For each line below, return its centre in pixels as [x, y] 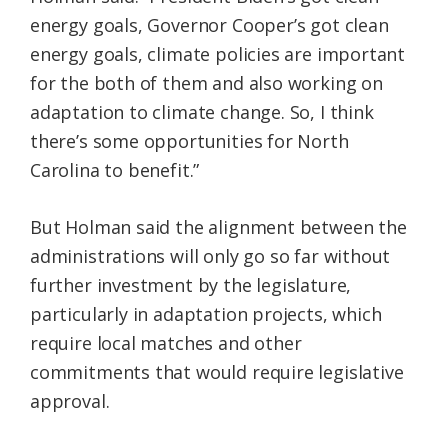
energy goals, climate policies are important [218, 54]
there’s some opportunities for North [189, 141]
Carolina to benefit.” [115, 170]
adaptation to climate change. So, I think [202, 112]
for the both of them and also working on [206, 83]
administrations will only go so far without [210, 256]
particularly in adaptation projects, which [206, 314]
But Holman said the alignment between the [218, 227]
